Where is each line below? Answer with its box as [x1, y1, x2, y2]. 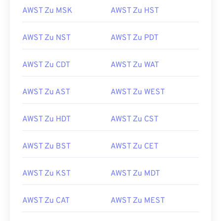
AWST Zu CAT [22, 196, 70, 206]
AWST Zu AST [22, 87, 70, 97]
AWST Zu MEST [110, 196, 165, 206]
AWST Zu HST [110, 6, 159, 16]
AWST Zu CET [110, 142, 158, 151]
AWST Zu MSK [22, 6, 73, 16]
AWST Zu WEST [110, 87, 165, 97]
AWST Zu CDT [22, 60, 70, 70]
